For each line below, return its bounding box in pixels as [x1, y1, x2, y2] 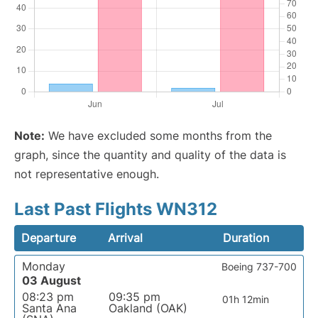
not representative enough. [14, 167, 159, 182]
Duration [222, 231, 269, 246]
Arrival [108, 231, 143, 246]
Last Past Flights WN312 [14, 199, 217, 220]
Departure [21, 231, 76, 246]
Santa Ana [22, 301, 77, 316]
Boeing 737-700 [221, 261, 297, 273]
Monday [22, 259, 65, 274]
